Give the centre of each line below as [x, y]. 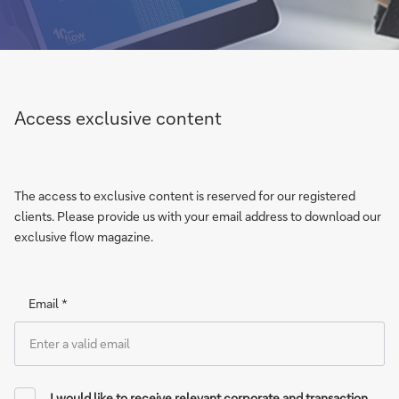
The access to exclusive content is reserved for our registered [185, 195]
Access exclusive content [118, 118]
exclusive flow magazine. [84, 236]
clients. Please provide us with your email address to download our [198, 216]
